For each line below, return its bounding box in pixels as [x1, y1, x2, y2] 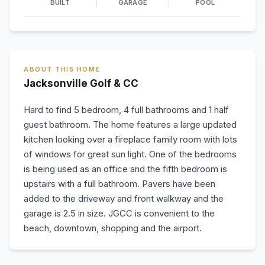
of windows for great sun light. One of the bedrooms [24, 148, 237, 160]
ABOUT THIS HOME [24, 65, 101, 73]
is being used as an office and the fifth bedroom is [24, 163, 227, 174]
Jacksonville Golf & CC [24, 77, 138, 89]
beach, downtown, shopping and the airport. [24, 222, 202, 234]
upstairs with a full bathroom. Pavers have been [24, 178, 215, 189]
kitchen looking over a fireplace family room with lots [24, 134, 237, 145]
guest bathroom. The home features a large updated [24, 119, 237, 130]
